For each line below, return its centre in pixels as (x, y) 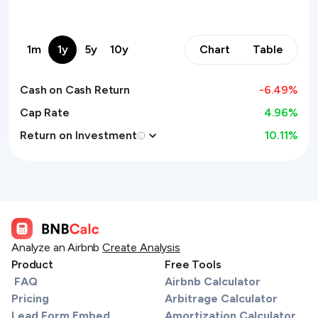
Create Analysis (141, 247)
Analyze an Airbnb (56, 247)
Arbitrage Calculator (221, 298)
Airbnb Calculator (213, 281)
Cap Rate (45, 113)
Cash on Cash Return (75, 90)
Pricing (30, 298)
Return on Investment (78, 135)
